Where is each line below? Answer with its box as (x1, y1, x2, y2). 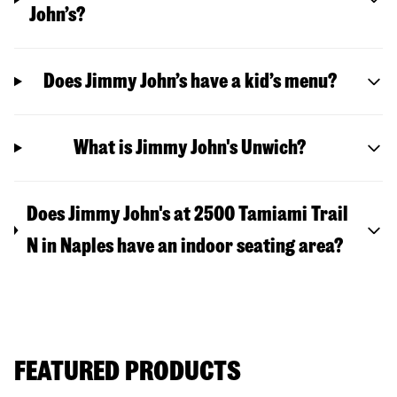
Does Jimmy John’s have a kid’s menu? (43, 70, 337, 91)
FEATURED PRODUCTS (14, 356, 241, 385)
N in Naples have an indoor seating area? (26, 235, 343, 256)
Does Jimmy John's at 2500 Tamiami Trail (26, 203, 348, 224)
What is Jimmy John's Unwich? (74, 136, 307, 158)
